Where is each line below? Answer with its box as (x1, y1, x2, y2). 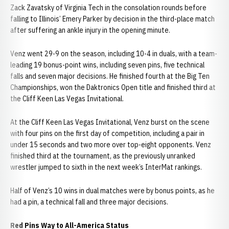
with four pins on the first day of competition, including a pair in (10, 129, 204, 138)
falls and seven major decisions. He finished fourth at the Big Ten (10, 72, 210, 81)
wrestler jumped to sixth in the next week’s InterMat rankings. (10, 163, 202, 172)
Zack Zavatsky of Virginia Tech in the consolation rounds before (10, 3, 207, 12)
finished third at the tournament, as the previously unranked (10, 151, 195, 161)
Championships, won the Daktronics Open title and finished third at (10, 83, 216, 92)
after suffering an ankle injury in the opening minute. (10, 26, 170, 35)
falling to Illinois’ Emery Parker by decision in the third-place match (10, 14, 215, 24)
